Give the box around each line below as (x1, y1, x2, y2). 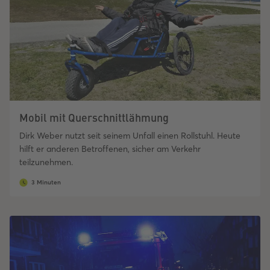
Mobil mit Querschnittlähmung (19, 110, 169, 125)
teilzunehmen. (19, 157, 73, 168)
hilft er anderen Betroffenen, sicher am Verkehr (19, 143, 201, 155)
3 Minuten (31, 178, 61, 187)
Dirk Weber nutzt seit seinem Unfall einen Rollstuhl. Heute (19, 130, 240, 142)
